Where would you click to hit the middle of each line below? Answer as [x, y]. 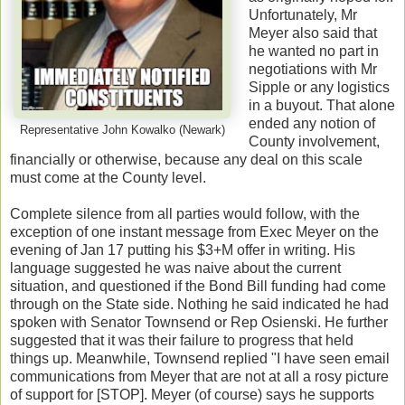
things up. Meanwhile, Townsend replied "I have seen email [200, 358]
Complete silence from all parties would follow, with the [185, 213]
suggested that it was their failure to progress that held [182, 340]
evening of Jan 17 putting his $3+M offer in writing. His [183, 250]
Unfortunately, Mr [302, 14]
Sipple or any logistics [319, 87]
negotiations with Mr [312, 69]
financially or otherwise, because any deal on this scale [186, 159]
